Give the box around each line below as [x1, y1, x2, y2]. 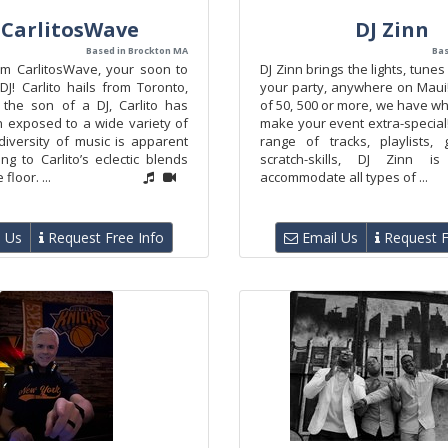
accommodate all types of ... [260, 168, 428, 186]
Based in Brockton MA [86, 44, 188, 57]
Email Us [298, 228, 358, 247]
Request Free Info [44, 228, 164, 247]
